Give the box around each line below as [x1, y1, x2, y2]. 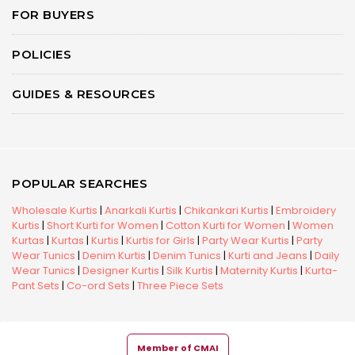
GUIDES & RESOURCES [12, 86, 155, 101]
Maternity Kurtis [220, 263, 298, 278]
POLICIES [12, 47, 71, 62]
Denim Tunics [153, 248, 221, 263]
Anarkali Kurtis [105, 203, 177, 218]
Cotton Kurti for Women [166, 218, 285, 233]
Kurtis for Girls [126, 233, 195, 248]
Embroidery [276, 203, 336, 218]
